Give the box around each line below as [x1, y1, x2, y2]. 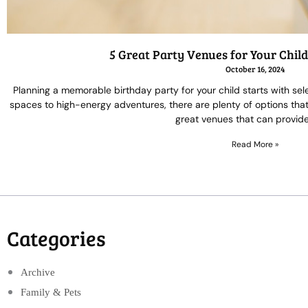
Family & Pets [21, 286, 81, 298]
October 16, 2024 [225, 63, 285, 74]
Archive [21, 266, 55, 278]
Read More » [231, 138, 278, 150]
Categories [7, 223, 106, 252]
